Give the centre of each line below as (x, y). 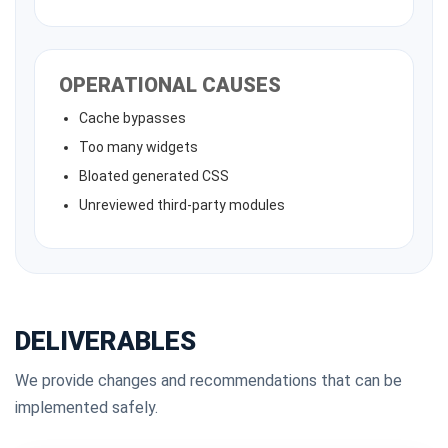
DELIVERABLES (105, 341)
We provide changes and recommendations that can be (208, 380)
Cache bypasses (132, 118)
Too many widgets (138, 147)
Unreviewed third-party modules (182, 205)
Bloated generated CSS (154, 176)
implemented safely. (86, 407)
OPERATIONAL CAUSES (170, 85)
